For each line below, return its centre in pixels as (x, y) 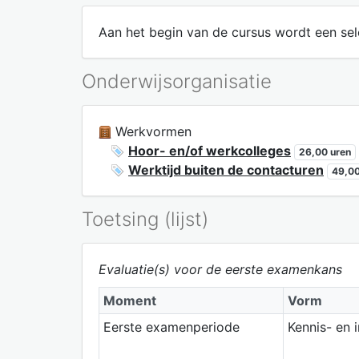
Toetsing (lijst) (145, 219)
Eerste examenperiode (171, 327)
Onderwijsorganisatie (177, 81)
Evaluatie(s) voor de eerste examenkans (220, 269)
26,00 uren (325, 151)
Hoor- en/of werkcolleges (210, 150)
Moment (129, 300)
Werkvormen (151, 131)
